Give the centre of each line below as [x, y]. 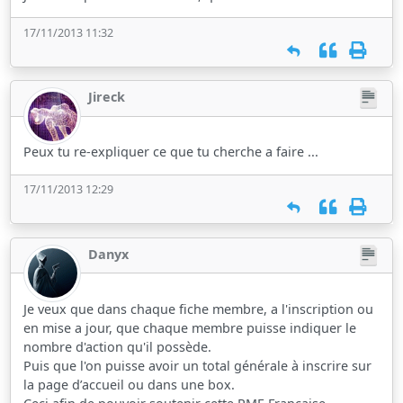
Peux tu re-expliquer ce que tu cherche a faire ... [171, 152]
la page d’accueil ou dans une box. [130, 384]
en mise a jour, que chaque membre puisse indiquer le [190, 327]
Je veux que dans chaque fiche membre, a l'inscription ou [199, 309]
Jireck [107, 97]
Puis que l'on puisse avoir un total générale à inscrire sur [198, 365]
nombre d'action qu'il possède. [118, 346]
